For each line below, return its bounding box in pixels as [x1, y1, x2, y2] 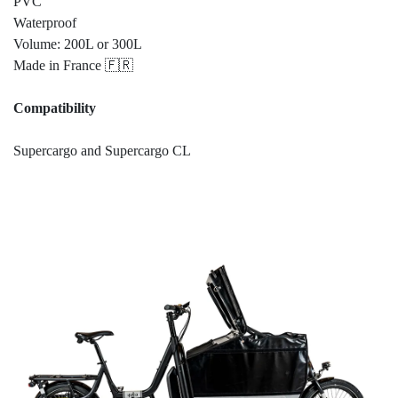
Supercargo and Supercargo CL [13, 143, 191, 158]
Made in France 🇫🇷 [13, 58, 133, 73]
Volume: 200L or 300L [13, 36, 142, 52]
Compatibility [13, 100, 96, 115]
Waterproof [13, 15, 76, 30]
